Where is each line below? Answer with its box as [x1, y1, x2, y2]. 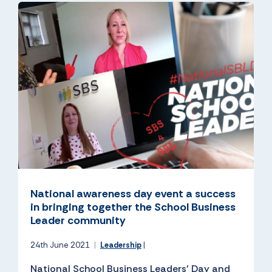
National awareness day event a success [30, 186, 236, 202]
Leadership [100, 240, 141, 251]
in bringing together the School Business [30, 200, 236, 215]
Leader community [30, 213, 126, 228]
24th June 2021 [30, 240, 92, 251]
